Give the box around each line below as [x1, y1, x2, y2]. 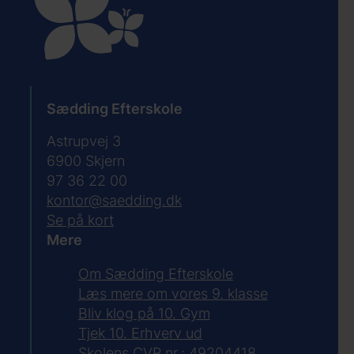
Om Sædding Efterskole [77, 265, 233, 282]
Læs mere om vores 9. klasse [77, 284, 268, 302]
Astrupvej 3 [46, 132, 121, 149]
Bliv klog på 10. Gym [77, 304, 210, 322]
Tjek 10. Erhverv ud [77, 324, 202, 341]
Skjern [85, 152, 125, 169]
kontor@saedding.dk [46, 191, 182, 209]
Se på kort [46, 211, 114, 228]
